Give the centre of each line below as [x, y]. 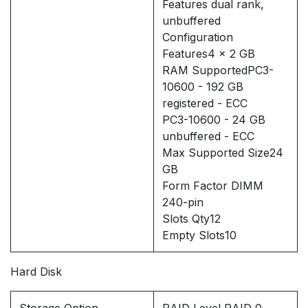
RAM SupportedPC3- [218, 70]
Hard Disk [36, 272]
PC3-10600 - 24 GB [214, 120]
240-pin [183, 202]
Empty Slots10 [199, 235]
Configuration [198, 37]
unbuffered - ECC [208, 136]
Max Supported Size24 [223, 153]
